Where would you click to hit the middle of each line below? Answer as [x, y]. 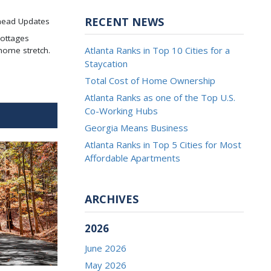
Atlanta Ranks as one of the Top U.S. [160, 97]
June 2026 [106, 248]
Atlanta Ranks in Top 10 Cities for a [158, 50]
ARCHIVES [112, 199]
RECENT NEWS [125, 21]
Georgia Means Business [137, 128]
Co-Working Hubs [122, 111]
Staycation [106, 64]
